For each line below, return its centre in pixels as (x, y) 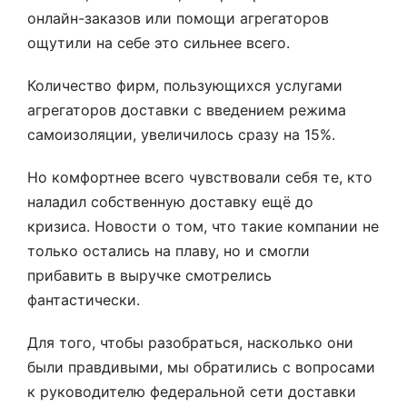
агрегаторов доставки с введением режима (187, 110)
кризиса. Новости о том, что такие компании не (203, 226)
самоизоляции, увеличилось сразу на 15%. (181, 134)
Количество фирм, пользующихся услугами (185, 85)
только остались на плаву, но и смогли (169, 251)
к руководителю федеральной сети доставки (192, 392)
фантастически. (84, 300)
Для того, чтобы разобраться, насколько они (190, 342)
